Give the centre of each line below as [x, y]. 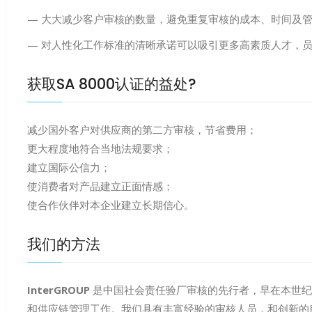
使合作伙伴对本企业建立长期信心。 [111, 205]
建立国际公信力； [69, 167]
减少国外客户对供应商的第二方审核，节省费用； [142, 130]
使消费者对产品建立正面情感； [100, 186]
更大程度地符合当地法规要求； [100, 148]
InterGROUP [58, 290]
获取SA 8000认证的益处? [112, 84]
